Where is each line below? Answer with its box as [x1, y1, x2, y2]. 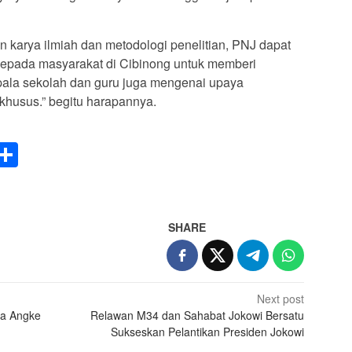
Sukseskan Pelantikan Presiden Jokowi [111, 324, 305, 340]
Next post [257, 291, 305, 307]
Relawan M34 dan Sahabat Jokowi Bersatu [90, 307, 305, 324]
